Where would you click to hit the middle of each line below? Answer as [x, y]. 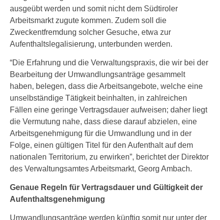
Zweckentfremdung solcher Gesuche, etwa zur [90, 32]
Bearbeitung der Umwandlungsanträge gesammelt [97, 74]
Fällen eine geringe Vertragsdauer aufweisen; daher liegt [109, 110]
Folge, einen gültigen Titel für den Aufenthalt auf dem [101, 145]
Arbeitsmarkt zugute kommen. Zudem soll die [88, 20]
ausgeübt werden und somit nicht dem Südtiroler [94, 9]
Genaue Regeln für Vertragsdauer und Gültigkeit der [106, 187]
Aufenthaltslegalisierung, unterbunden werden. [91, 44]
